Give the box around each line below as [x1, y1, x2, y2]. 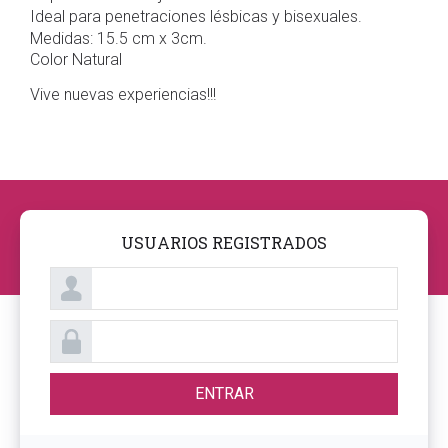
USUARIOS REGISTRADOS [121, 232, 327, 253]
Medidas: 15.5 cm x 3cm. [30, 29, 207, 48]
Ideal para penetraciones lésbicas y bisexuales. [30, 7, 362, 26]
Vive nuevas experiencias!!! [30, 85, 216, 104]
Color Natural [30, 50, 122, 69]
